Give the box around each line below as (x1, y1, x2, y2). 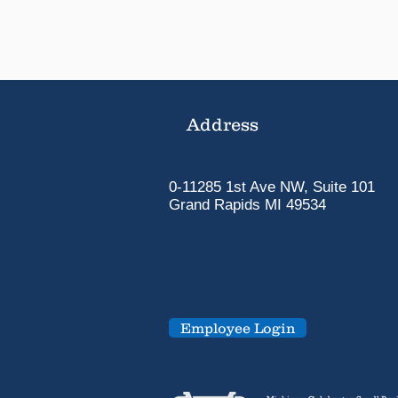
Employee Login (179, 320, 296, 336)
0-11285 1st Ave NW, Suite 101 (169, 179, 375, 195)
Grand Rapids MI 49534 (169, 196, 326, 213)
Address (187, 115, 259, 134)
